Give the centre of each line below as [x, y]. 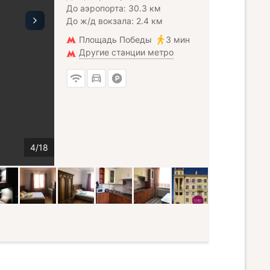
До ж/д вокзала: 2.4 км [115, 21]
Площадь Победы [115, 39]
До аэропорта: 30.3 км [114, 8]
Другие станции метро [126, 52]
